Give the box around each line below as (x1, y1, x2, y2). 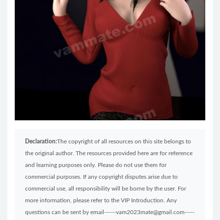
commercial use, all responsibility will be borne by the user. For (25, 185, 186, 192)
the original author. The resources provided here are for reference (25, 150, 192, 156)
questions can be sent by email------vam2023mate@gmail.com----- (25, 209, 194, 215)
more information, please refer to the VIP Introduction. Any (25, 197, 177, 203)
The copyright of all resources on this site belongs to (57, 138, 191, 144)
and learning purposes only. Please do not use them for (25, 162, 166, 168)
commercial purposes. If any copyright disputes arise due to (25, 173, 178, 180)
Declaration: (25, 138, 57, 144)
